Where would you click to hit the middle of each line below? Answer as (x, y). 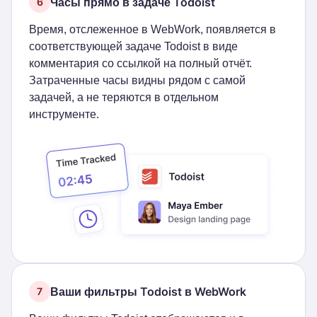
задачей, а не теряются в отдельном (124, 97)
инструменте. (64, 114)
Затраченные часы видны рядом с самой (137, 80)
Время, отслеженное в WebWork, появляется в (152, 29)
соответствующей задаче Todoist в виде (133, 46)
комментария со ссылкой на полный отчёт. (140, 63)
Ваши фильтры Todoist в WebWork (148, 291)
